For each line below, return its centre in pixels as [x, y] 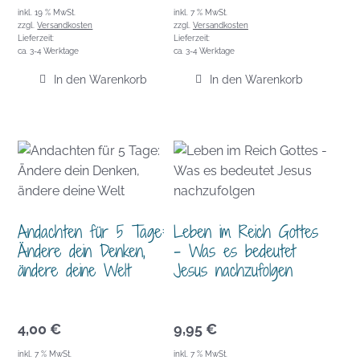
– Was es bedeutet [234, 251]
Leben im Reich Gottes [245, 232]
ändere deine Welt [75, 270]
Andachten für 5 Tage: [92, 232]
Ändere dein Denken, [82, 251]
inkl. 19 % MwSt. [47, 12]
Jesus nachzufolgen [233, 270]
